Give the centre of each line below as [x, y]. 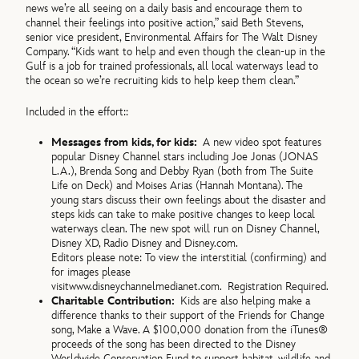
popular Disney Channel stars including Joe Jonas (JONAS [185, 156]
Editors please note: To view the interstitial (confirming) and [189, 257]
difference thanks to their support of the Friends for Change [188, 315]
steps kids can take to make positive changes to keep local [184, 214]
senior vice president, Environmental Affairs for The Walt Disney [172, 38]
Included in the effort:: [77, 111]
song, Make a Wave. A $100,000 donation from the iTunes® [190, 329]
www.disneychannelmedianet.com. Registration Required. [199, 286]
